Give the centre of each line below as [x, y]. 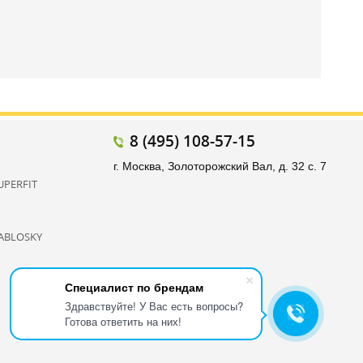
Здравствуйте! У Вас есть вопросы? [154, 306]
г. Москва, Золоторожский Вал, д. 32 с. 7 [220, 166]
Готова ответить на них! [123, 321]
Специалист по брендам [134, 287]
